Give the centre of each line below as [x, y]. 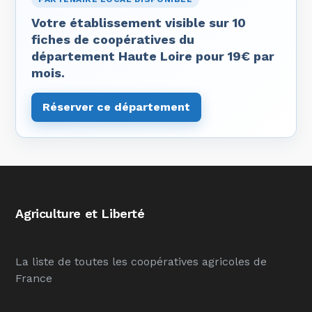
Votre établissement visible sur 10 [139, 23]
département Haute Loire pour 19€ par [153, 56]
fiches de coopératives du [113, 39]
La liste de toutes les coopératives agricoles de [141, 262]
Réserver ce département [117, 107]
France [34, 278]
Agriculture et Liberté [80, 213]
